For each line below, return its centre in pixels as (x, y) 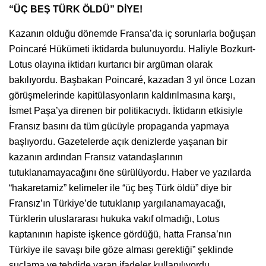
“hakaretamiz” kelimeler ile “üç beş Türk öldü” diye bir (120, 188)
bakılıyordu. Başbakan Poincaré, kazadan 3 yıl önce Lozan (132, 80)
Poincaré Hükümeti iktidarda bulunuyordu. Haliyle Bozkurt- (132, 49)
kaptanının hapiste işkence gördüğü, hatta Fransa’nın (120, 234)
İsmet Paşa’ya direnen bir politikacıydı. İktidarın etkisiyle (126, 110)
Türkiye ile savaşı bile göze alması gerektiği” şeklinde (121, 249)
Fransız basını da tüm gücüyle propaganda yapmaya (119, 126)
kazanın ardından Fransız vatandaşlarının (96, 157)
